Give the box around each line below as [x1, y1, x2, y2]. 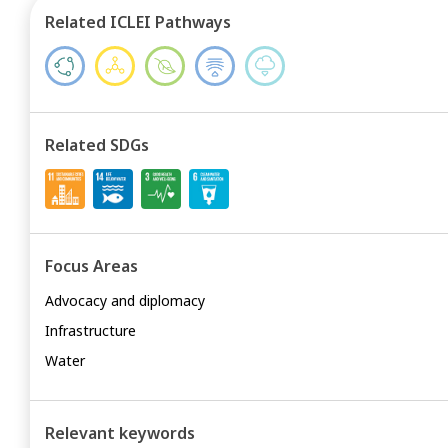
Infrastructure [45, 321, 136, 340]
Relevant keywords [45, 422, 195, 444]
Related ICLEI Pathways [45, 11, 231, 33]
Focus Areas [45, 255, 138, 277]
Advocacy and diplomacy [45, 291, 205, 310]
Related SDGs [45, 134, 149, 156]
